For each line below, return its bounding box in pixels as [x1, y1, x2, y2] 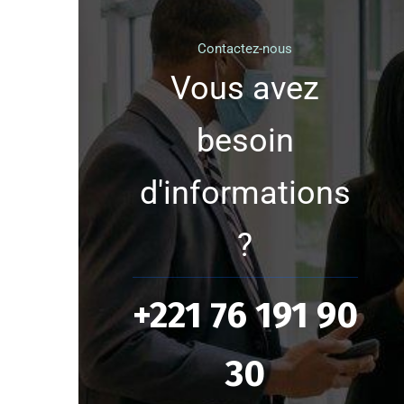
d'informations [139, 174, 351, 212]
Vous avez [170, 69, 320, 107]
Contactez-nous [197, 41, 293, 57]
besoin [196, 122, 294, 160]
